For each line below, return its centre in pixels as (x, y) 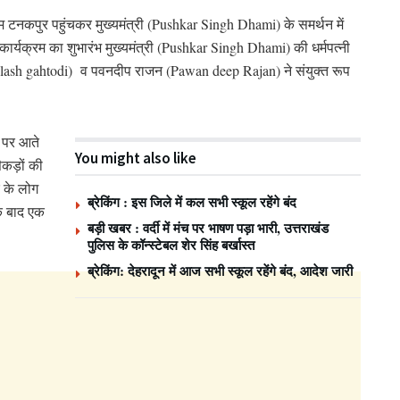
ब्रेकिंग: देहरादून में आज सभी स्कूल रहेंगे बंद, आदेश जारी (220, 270)
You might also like (136, 158)
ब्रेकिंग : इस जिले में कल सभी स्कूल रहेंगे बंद (192, 201)
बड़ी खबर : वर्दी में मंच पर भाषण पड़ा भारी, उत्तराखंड (208, 227)
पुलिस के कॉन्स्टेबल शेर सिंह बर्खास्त (171, 244)
